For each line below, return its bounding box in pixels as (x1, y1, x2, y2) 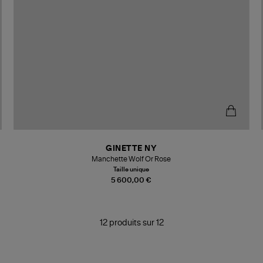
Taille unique (113, 166, 150, 173)
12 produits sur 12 (99, 219, 164, 228)
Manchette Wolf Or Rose (92, 155, 171, 163)
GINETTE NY (106, 144, 157, 153)
